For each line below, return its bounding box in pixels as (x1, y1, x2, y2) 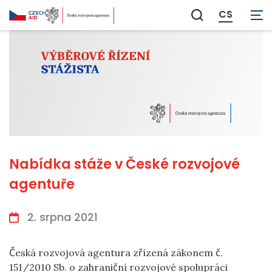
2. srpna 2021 (27, 209, 98, 225)
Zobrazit (196, 14, 239, 29)
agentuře (9, 174, 75, 194)
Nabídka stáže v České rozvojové (9, 154, 240, 174)
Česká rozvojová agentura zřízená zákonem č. (9, 246, 223, 259)
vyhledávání (196, 29, 259, 43)
